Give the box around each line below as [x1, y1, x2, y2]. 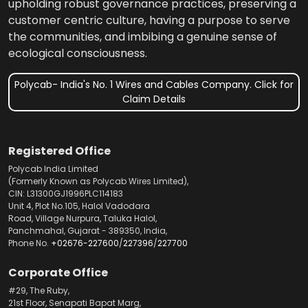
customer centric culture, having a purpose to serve [8, 12, 290, 28]
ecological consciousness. [8, 45, 147, 61]
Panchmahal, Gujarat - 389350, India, [8, 224, 167, 236]
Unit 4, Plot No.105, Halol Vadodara [8, 199, 150, 212]
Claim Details [122, 91, 186, 106]
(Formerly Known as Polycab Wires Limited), [8, 175, 188, 187]
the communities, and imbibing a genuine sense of [8, 28, 277, 45]
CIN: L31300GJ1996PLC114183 [8, 187, 123, 199]
